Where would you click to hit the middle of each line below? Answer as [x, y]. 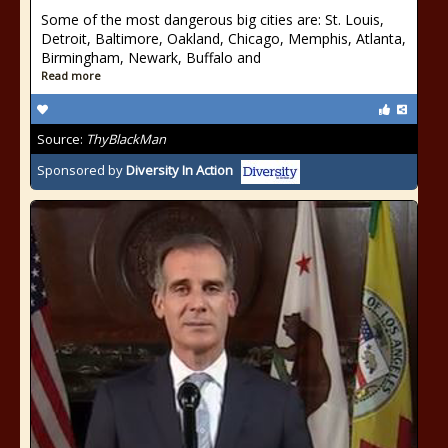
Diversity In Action [179, 170]
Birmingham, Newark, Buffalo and [151, 57]
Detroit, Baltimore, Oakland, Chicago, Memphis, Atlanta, [223, 38]
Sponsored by [81, 170]
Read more [71, 75]
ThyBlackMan [126, 139]
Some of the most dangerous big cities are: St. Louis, [212, 19]
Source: [61, 139]
